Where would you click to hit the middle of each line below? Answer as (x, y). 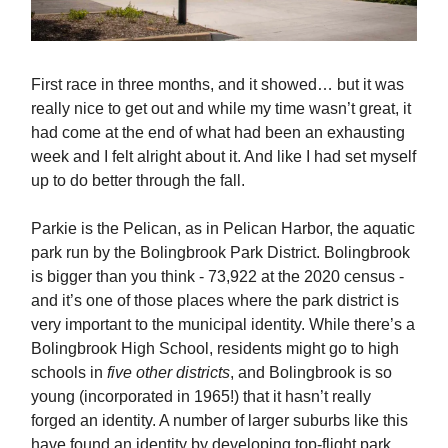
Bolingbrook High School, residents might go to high (215, 349)
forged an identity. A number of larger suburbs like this (219, 421)
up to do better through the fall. (138, 181)
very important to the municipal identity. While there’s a (223, 325)
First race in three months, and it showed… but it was (217, 85)
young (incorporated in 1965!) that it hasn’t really (201, 397)
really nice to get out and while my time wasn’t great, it (221, 109)
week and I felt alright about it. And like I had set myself (223, 157)
